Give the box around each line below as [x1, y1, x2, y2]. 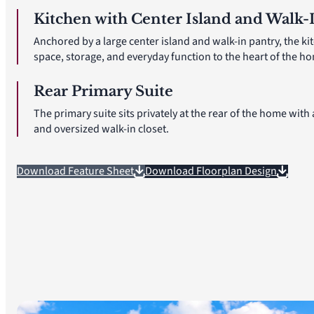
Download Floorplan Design [145, 163, 277, 179]
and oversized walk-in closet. [34, 121, 169, 137]
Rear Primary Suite [34, 83, 173, 100]
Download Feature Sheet [17, 163, 134, 179]
